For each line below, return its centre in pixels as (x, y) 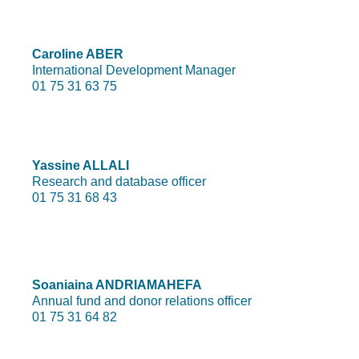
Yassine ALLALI (81, 166)
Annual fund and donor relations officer (142, 301)
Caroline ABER (78, 54)
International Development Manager (134, 70)
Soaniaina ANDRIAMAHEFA (117, 285)
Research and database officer (119, 182)
